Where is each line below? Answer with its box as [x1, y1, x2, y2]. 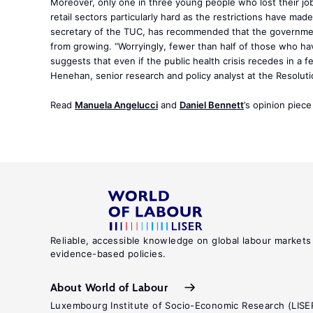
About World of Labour [50, 280, 168, 294]
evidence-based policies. [50, 248, 166, 259]
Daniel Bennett [180, 99, 244, 110]
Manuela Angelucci [75, 99, 158, 110]
